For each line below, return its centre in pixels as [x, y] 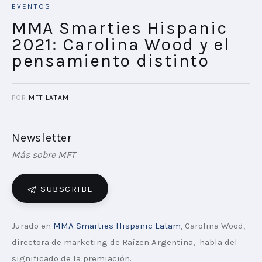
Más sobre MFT [44, 154]
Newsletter [42, 137]
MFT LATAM [49, 97]
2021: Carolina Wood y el [121, 45]
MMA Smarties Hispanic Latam [117, 226]
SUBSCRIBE [67, 189]
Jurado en [33, 226]
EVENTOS [32, 6]
